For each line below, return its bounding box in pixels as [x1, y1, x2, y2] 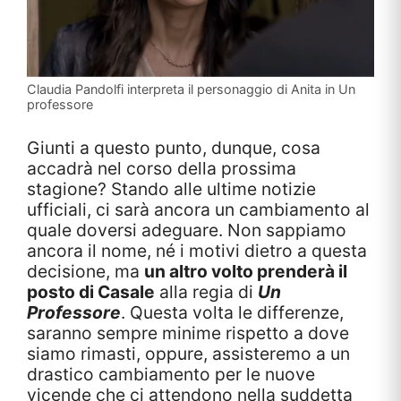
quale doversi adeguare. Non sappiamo [27, 218, 346, 241]
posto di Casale [27, 280, 155, 303]
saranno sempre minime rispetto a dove [27, 321, 349, 344]
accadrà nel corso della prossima [27, 157, 296, 179]
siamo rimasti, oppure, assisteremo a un [27, 342, 350, 364]
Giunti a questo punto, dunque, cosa [27, 136, 320, 158]
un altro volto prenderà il [144, 260, 347, 282]
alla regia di [155, 280, 258, 303]
